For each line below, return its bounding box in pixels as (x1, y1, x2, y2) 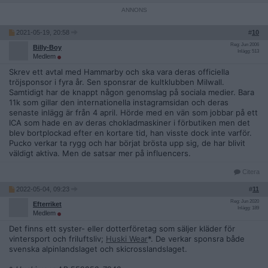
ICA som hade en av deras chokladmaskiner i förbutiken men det (9, 118, 250, 127)
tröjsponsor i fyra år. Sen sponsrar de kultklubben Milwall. (9, 77, 224, 87)
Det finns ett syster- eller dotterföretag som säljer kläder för (9, 224, 235, 233)
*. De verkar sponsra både (148, 234, 245, 243)
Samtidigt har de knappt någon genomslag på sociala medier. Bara (9, 87, 254, 97)
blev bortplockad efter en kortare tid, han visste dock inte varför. (9, 128, 252, 138)
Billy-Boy (33, 44, 62, 51)
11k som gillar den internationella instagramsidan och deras (9, 98, 229, 107)
